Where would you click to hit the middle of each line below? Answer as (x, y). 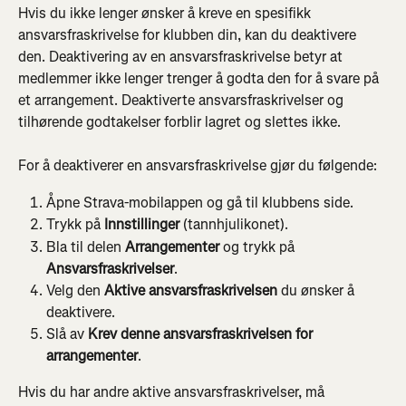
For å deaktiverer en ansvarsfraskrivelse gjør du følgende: (198, 166)
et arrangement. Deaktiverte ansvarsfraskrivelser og (183, 100)
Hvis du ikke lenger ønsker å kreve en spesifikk (166, 13)
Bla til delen (86, 246)
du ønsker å (318, 290)
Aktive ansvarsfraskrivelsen (191, 290)
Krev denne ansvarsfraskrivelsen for (202, 333)
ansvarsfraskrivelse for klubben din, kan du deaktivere (189, 34)
